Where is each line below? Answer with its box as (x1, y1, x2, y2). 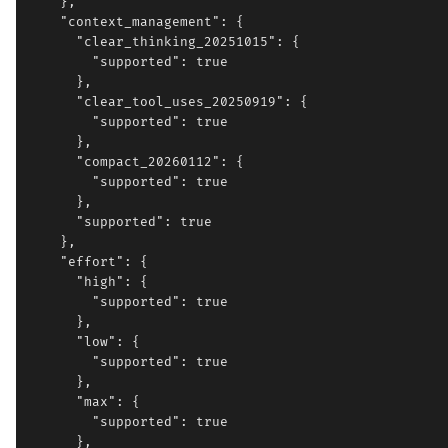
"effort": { (28, 254, 148, 270)
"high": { (28, 274, 148, 290)
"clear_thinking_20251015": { (28, 34, 300, 50)
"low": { (28, 334, 140, 350)
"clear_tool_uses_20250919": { (28, 94, 308, 110)
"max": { (28, 394, 140, 410)
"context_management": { (28, 14, 244, 30)
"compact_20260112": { (28, 154, 244, 170)
